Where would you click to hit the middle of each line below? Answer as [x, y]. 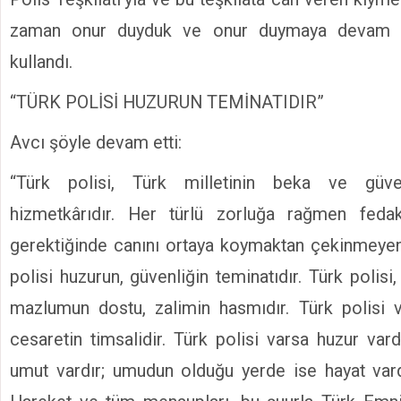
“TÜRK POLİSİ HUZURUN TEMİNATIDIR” [167, 102]
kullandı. [41, 62]
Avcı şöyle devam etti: [96, 142]
